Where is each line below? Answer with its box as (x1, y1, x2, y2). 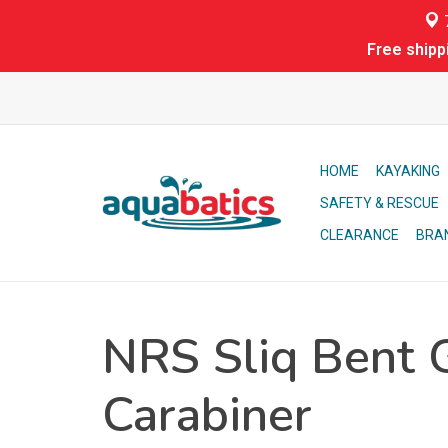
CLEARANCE (320, 227, 399, 243)
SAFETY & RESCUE (320, 195, 439, 211)
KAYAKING (376, 163, 440, 179)
